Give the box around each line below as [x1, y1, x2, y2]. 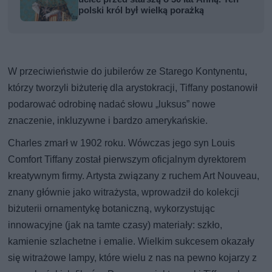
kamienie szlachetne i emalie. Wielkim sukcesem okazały [8, 235, 255, 247]
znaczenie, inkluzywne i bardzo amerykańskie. [8, 114, 208, 126]
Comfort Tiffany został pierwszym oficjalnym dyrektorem [8, 153, 246, 165]
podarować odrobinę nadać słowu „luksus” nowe [8, 98, 216, 110]
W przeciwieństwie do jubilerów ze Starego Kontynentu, [8, 65, 248, 77]
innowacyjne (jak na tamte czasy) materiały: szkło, [8, 219, 223, 231]
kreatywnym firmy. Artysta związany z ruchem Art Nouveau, [8, 169, 260, 182]
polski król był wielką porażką [78, 4, 205, 16]
